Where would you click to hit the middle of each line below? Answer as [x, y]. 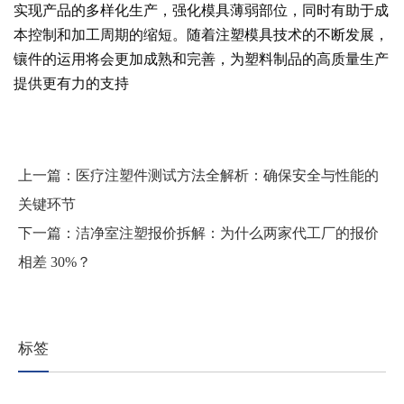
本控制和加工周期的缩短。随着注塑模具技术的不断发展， [201, 34]
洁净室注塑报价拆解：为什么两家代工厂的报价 [227, 233]
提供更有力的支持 [71, 83]
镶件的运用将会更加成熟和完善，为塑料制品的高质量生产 [201, 58]
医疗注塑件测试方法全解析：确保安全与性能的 [227, 175]
